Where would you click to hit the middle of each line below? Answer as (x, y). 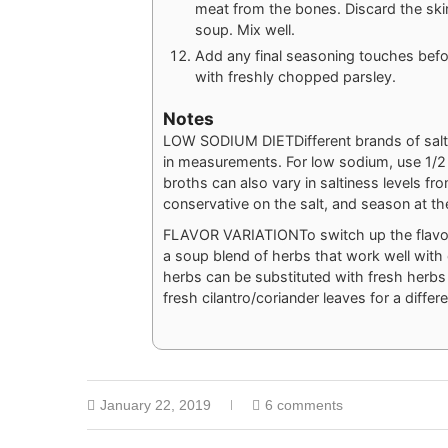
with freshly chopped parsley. (295, 76)
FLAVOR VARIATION (230, 234)
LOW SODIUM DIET (228, 140)
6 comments (304, 404)
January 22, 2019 (155, 404)
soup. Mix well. (246, 29)
